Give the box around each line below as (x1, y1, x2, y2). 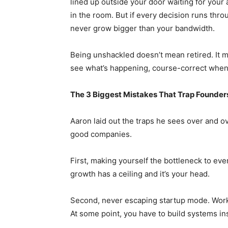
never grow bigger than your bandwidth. (70, 23, 217, 33)
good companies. (70, 129, 134, 139)
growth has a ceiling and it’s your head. (70, 168, 212, 179)
